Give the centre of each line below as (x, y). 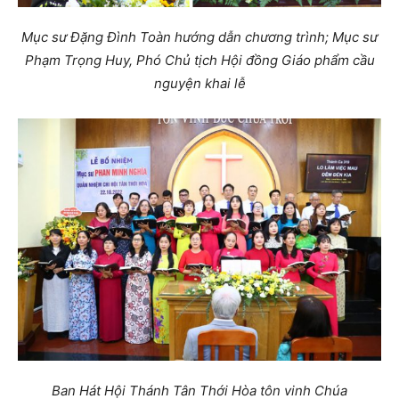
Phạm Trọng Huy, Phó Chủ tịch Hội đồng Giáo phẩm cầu (199, 60)
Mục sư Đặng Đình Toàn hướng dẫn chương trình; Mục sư (199, 37)
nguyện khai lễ (199, 83)
